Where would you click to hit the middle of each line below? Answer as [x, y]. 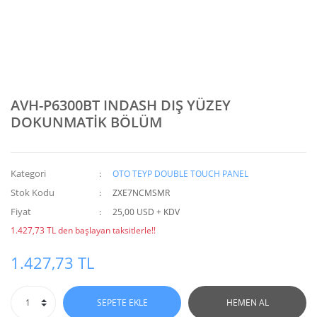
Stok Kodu [33, 192]
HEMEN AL [247, 302]
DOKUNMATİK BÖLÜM [86, 122]
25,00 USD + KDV [146, 212]
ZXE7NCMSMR [142, 193]
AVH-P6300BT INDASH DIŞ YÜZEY [121, 105]
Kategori [28, 173]
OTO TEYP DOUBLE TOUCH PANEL [181, 174]
